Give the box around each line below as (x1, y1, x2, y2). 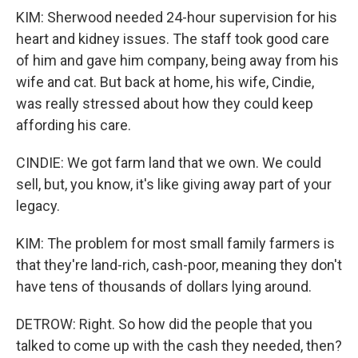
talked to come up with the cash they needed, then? (16, 337, 342, 354)
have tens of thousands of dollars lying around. (16, 278, 312, 295)
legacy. (16, 197, 60, 214)
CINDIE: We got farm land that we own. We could (16, 154, 321, 171)
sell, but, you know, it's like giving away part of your (16, 176, 332, 193)
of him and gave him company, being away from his (16, 52, 339, 69)
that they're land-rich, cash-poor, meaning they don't (16, 257, 342, 273)
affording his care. (16, 117, 131, 133)
